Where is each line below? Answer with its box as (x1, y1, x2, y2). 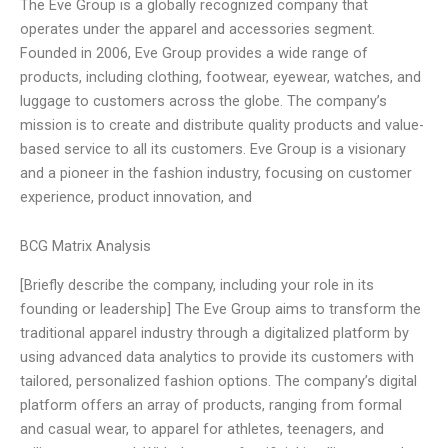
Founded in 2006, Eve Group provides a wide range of (20, 43, 368, 62)
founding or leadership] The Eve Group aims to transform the (20, 299, 421, 318)
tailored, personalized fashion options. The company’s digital (20, 371, 417, 390)
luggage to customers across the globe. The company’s (20, 91, 387, 110)
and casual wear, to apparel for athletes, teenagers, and (20, 419, 384, 438)
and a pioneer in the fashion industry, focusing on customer (20, 163, 412, 182)
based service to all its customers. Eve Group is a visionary (20, 139, 406, 158)
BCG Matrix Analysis (20, 237, 151, 256)
